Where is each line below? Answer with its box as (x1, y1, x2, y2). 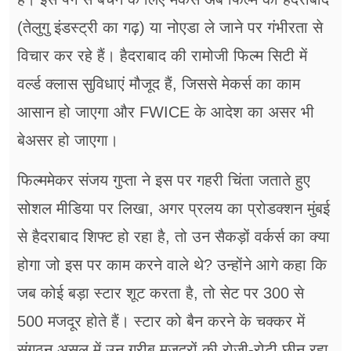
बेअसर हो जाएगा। (17, 132, 118, 150)
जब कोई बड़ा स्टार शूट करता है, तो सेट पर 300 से (17, 284, 304, 302)
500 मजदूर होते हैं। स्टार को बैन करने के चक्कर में (17, 313, 305, 331)
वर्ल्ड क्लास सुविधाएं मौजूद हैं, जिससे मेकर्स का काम (17, 75, 300, 93)
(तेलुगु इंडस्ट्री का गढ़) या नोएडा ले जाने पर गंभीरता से (17, 19, 323, 37)
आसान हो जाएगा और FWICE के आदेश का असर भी (17, 103, 314, 121)
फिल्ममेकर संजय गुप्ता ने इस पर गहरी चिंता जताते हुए (17, 172, 310, 190)
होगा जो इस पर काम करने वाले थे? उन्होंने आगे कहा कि (17, 256, 327, 274)
